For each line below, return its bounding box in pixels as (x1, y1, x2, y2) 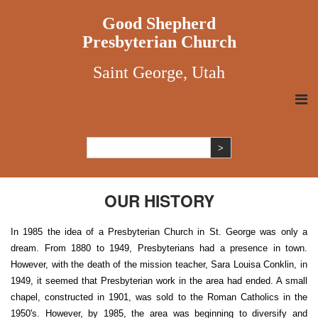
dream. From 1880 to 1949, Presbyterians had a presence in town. (11, 243, 307, 253)
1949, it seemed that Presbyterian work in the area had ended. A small (11, 275, 307, 286)
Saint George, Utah (93, 63, 225, 82)
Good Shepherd (102, 14, 216, 33)
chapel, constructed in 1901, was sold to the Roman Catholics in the (11, 292, 307, 302)
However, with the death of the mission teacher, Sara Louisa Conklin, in (11, 259, 307, 270)
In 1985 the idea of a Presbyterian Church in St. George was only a (11, 226, 307, 237)
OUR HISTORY (104, 189, 214, 212)
